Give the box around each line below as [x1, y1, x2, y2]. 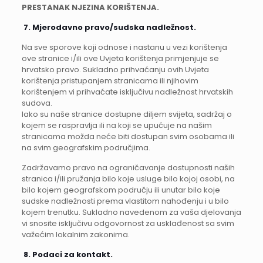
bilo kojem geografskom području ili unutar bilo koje [21, 184, 220, 195]
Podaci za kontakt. [32, 249, 113, 260]
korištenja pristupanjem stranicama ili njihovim [21, 75, 198, 86]
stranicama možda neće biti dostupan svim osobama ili [21, 131, 234, 142]
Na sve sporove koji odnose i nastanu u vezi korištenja [21, 42, 227, 53]
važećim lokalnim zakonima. [21, 229, 130, 240]
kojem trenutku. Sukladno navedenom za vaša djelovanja [21, 207, 241, 218]
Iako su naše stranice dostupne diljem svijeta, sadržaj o [21, 109, 232, 120]
